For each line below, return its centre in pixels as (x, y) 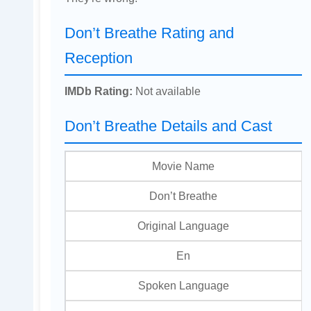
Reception (98, 58)
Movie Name (184, 166)
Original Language (184, 225)
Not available (166, 91)
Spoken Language (183, 285)
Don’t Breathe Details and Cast (168, 126)
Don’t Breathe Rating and (149, 33)
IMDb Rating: (98, 91)
